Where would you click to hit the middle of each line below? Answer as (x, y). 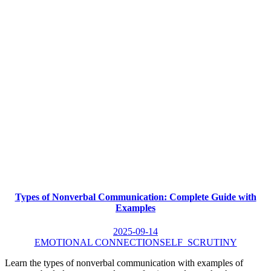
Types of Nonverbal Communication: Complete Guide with (135, 197)
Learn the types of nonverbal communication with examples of (124, 263)
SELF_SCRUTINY (198, 242)
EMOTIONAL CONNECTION (97, 242)
